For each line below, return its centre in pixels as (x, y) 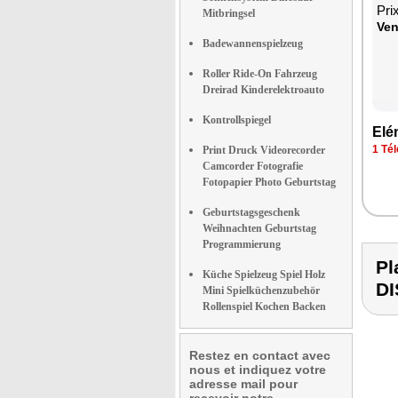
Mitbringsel (229, 13)
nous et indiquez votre (258, 370)
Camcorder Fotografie (253, 166)
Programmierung (242, 244)
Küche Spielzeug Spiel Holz (264, 275)
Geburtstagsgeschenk (251, 212)
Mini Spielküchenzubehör (261, 291)
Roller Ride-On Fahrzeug (260, 74)
